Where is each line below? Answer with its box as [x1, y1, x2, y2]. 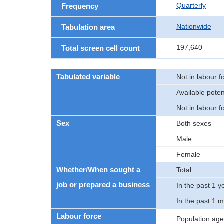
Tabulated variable [56, 72, 120, 81]
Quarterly [176, 1, 206, 9]
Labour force [56, 212, 101, 220]
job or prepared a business [56, 180, 150, 189]
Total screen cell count [61, 44, 140, 52]
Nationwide [176, 22, 211, 30]
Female [176, 150, 200, 158]
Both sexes [176, 119, 211, 127]
